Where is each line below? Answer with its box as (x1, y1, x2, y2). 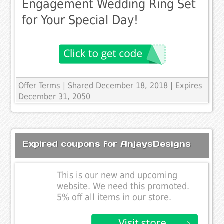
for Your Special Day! (22, 13, 139, 28)
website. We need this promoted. (57, 181, 190, 192)
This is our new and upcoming (57, 170, 178, 181)
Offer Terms (18, 81, 61, 91)
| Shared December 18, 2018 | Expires (63, 81, 203, 91)
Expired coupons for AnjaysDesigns (22, 138, 191, 150)
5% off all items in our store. (57, 192, 172, 203)
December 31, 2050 (18, 92, 91, 102)
